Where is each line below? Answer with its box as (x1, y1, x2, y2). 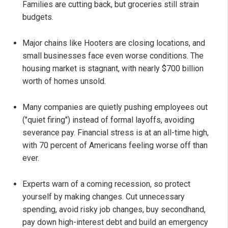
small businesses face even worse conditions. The (22, 51, 204, 61)
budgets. (22, 12, 53, 22)
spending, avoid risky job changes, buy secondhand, (22, 205, 206, 215)
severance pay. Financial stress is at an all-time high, (22, 128, 209, 138)
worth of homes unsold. (22, 76, 106, 87)
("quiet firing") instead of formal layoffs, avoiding (22, 115, 194, 125)
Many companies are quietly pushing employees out (22, 102, 208, 112)
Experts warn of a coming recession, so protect (22, 179, 190, 189)
